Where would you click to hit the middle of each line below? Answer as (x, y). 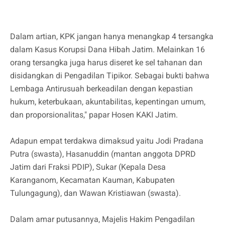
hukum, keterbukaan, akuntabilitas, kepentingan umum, (108, 102)
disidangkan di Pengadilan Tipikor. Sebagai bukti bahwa (110, 76)
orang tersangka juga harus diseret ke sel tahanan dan (106, 63)
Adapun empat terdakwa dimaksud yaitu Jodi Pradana (107, 141)
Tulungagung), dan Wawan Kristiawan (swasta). (95, 193)
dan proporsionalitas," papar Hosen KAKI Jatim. (94, 115)
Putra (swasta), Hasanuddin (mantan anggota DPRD (103, 154)
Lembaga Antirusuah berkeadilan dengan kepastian (101, 89)
